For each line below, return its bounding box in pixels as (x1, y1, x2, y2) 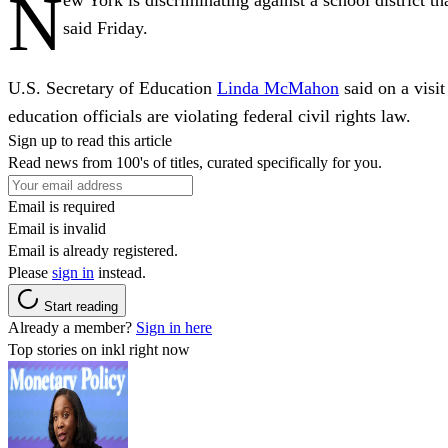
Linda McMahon (217, 77, 339, 98)
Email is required (8, 197, 115, 215)
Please (8, 263, 52, 281)
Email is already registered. (8, 241, 178, 259)
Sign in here (136, 318, 212, 336)
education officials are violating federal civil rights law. (8, 105, 411, 126)
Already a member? (8, 318, 136, 336)
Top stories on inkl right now (8, 340, 190, 358)
